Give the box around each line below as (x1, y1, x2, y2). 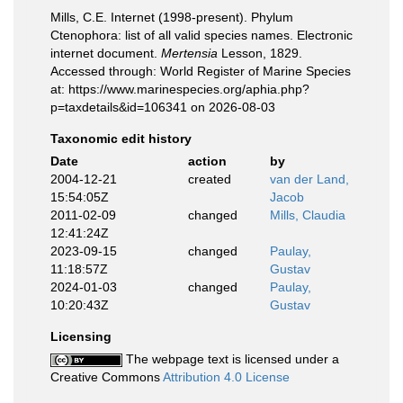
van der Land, (270, 172, 349, 186)
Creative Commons (50, 370, 163, 384)
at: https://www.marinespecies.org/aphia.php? (50, 82, 309, 96)
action (187, 154, 227, 168)
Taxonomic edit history (50, 131, 192, 146)
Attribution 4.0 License (163, 370, 290, 384)
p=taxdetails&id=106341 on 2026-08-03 (50, 100, 275, 114)
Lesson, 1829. (218, 46, 302, 60)
